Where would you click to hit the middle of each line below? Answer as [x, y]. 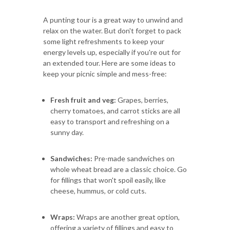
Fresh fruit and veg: [83, 100]
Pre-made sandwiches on [133, 158]
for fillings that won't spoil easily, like [108, 180]
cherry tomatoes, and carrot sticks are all [115, 110]
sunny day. [67, 132]
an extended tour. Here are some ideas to [109, 63]
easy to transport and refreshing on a [110, 121]
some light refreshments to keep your [104, 41]
